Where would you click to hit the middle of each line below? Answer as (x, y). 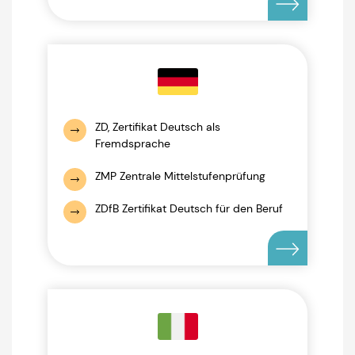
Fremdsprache (133, 143)
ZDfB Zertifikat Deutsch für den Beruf (189, 208)
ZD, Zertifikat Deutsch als (158, 127)
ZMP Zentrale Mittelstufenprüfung (180, 176)
